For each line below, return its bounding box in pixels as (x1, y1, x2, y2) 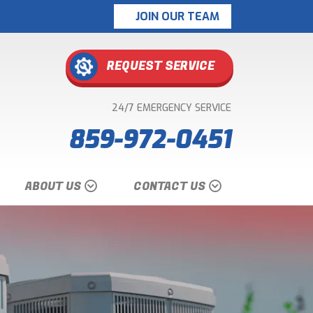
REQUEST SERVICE (107, 57, 214, 75)
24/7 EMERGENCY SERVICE (112, 101, 231, 115)
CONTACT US (133, 177, 205, 195)
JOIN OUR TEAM (133, 8, 219, 24)
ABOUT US (24, 177, 81, 195)
